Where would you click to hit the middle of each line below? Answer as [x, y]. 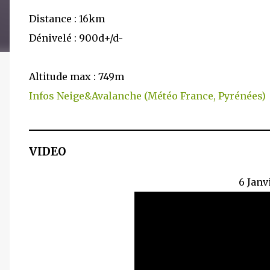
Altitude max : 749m [77, 77]
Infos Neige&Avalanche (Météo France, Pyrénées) [147, 96]
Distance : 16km [67, 19]
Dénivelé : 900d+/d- [76, 38]
